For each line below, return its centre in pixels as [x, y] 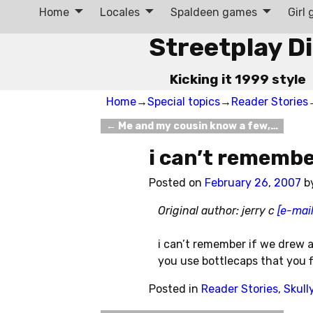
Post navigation [153, 138]
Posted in [174, 289]
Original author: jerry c [217, 211]
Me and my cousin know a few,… [197, 126]
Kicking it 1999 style [238, 79]
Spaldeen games [214, 12]
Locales [120, 12]
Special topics [184, 101]
